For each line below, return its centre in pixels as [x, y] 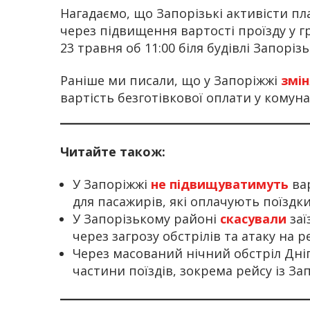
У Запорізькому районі [146, 219]
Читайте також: [113, 151]
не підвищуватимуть [218, 184]
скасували [253, 219]
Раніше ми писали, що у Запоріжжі [171, 81]
